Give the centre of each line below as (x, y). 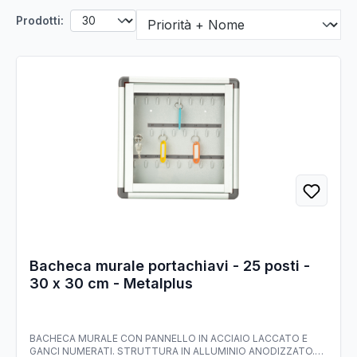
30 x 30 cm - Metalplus (111, 284)
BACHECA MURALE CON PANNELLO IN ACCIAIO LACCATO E (169, 339)
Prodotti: (40, 21)
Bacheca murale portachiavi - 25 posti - (170, 266)
